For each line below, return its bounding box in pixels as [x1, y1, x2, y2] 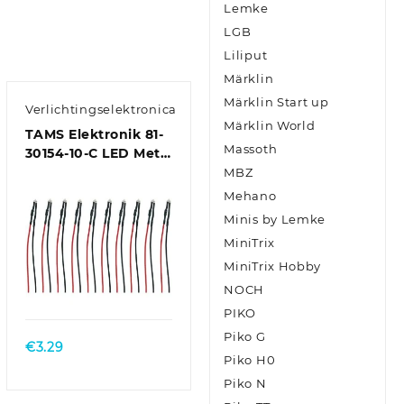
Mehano [224, 188, 277, 204]
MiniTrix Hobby [224, 259, 322, 274]
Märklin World [224, 118, 316, 133]
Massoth [224, 142, 278, 157]
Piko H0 [224, 353, 276, 368]
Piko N [224, 376, 267, 391]
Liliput [224, 48, 268, 63]
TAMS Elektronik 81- [24, 126, 164, 143]
